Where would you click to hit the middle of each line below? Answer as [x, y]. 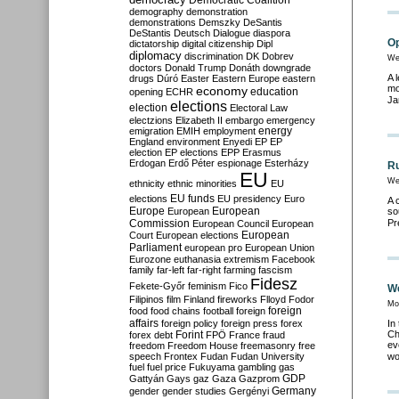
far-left [171, 270]
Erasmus [262, 152]
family [142, 270]
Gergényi [249, 391]
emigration [151, 131]
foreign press [249, 323]
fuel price [167, 367]
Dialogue [232, 33]
